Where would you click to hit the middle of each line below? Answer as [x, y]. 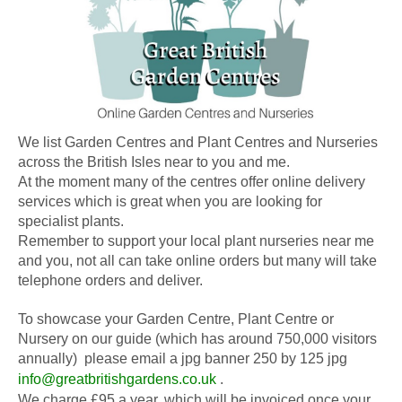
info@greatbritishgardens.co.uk [117, 379]
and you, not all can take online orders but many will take [197, 260]
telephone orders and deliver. [110, 280]
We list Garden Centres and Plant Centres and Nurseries [198, 142]
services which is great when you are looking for [170, 201]
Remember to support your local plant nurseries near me [196, 240]
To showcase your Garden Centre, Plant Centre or [176, 319]
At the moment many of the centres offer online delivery [192, 181]
